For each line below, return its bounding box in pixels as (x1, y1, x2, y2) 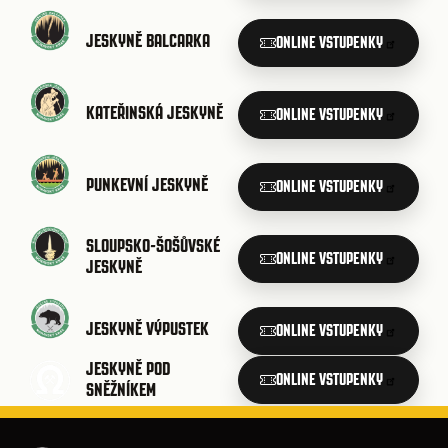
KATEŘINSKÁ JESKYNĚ (86, 102, 223, 124)
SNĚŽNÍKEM (86, 379, 156, 401)
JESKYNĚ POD (86, 358, 171, 380)
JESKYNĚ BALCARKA (86, 30, 210, 52)
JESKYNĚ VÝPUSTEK (86, 318, 209, 340)
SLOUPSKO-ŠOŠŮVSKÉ (86, 235, 220, 257)
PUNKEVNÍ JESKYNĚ (86, 174, 208, 196)
